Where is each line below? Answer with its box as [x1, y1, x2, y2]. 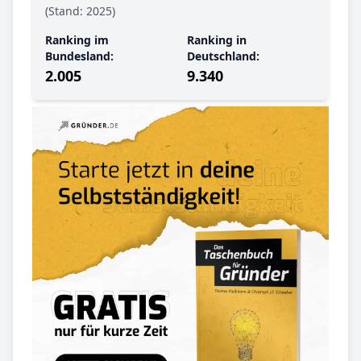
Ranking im [45, 32, 109, 48]
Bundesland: [45, 48, 114, 64]
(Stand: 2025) [45, 3, 115, 19]
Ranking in [187, 32, 247, 48]
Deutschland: [187, 48, 259, 64]
